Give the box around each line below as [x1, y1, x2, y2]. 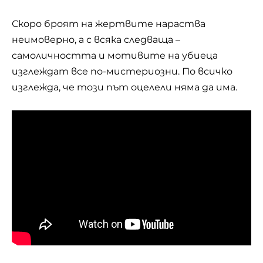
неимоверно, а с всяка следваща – [12, 34, 180, 45]
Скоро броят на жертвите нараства [12, 18, 205, 29]
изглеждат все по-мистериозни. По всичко [12, 66, 232, 77]
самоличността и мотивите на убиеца [12, 50, 218, 61]
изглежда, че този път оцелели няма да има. [12, 82, 237, 93]
